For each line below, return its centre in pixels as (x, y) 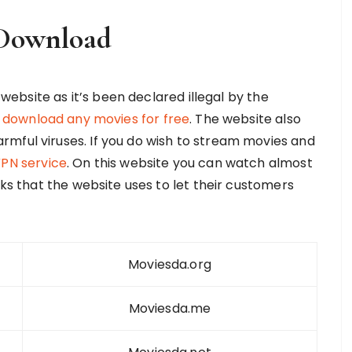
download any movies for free (96, 119)
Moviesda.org (170, 264)
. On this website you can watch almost (189, 163)
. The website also (245, 119)
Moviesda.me (170, 308)
